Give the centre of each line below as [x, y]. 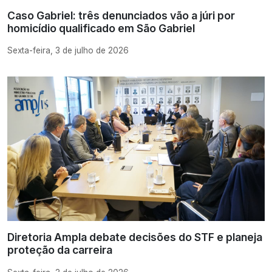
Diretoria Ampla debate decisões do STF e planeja [135, 237]
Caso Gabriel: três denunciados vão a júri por [121, 15]
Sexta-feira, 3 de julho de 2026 [68, 50]
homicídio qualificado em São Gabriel [101, 28]
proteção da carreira [60, 250]
